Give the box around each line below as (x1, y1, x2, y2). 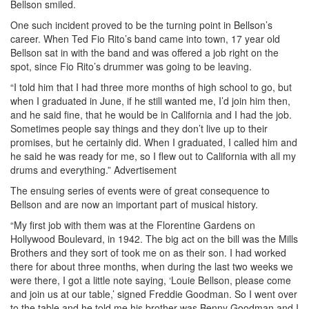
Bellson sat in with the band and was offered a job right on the (10, 45, 279, 59)
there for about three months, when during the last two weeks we (10, 259, 293, 273)
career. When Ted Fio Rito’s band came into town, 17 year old (10, 31, 280, 46)
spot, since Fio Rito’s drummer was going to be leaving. (10, 59, 252, 73)
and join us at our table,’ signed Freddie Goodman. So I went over (10, 286, 297, 301)
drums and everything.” (10, 162, 111, 177)
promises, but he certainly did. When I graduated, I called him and (10, 134, 297, 149)
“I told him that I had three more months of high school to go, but (10, 79, 292, 94)
